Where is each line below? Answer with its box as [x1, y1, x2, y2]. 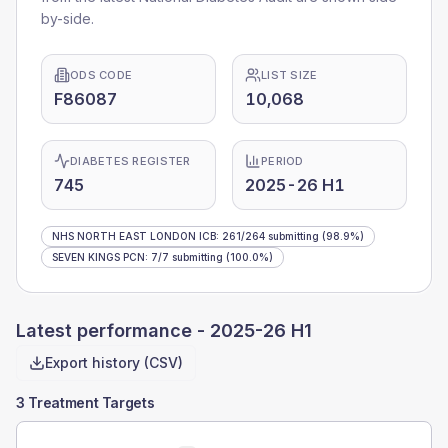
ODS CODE [70, 68, 133, 82]
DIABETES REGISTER [70, 154, 191, 168]
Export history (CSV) [45, 354, 183, 371]
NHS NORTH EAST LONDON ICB [52, 230, 216, 242]
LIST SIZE [261, 68, 318, 82]
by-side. [41, 10, 94, 27]
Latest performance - [16, 320, 210, 341]
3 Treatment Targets [16, 394, 155, 411]
